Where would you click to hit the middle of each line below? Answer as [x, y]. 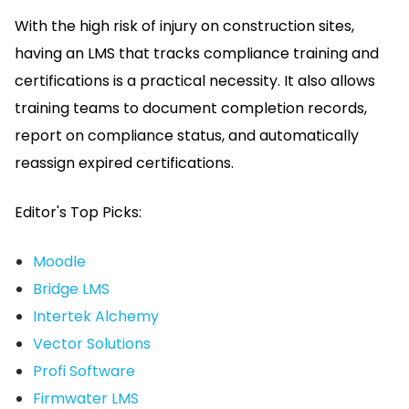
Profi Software [84, 371]
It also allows [330, 80]
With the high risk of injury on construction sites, [184, 26]
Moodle [59, 261]
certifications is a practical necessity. [149, 80]
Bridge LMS [71, 288]
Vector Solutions [92, 343]
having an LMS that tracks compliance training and [197, 53]
